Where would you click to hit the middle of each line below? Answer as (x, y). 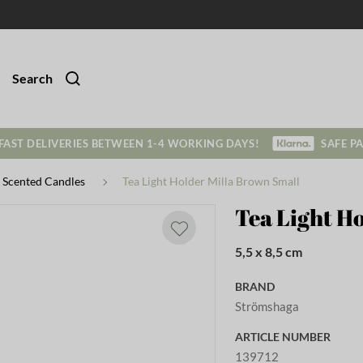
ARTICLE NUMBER (283, 336)
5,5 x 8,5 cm (269, 252)
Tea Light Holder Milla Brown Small (211, 181)
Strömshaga (267, 306)
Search (32, 78)
